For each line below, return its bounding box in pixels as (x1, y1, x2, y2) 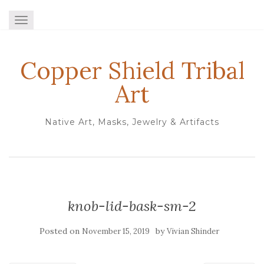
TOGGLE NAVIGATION (21, 16, 114, 27)
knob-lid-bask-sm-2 (68, 197, 196, 215)
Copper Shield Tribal (19, 55, 245, 85)
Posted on (39, 226, 82, 236)
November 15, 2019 (81, 226, 150, 236)
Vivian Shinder (166, 226, 219, 236)
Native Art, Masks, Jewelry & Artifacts (45, 117, 219, 127)
